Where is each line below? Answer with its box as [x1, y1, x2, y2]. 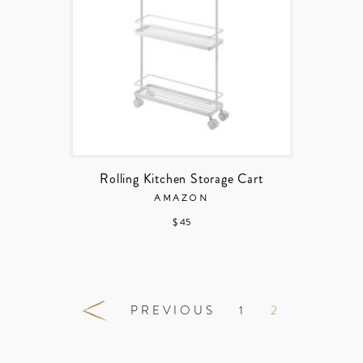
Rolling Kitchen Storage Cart [100, 169, 263, 188]
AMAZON [154, 194, 209, 203]
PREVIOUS [130, 301, 216, 320]
